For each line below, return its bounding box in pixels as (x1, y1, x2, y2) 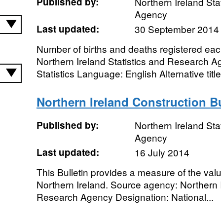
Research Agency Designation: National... (36, 190, 214, 203)
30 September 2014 (134, 22, 219, 36)
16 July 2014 (134, 146, 189, 159)
